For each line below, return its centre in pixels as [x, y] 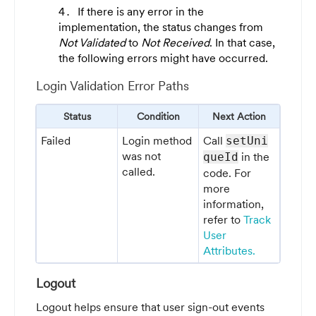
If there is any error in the [141, 11]
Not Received [175, 42]
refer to [224, 220]
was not [142, 156]
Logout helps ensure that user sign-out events [150, 307]
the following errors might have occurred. [163, 57]
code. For [227, 173]
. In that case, [242, 42]
